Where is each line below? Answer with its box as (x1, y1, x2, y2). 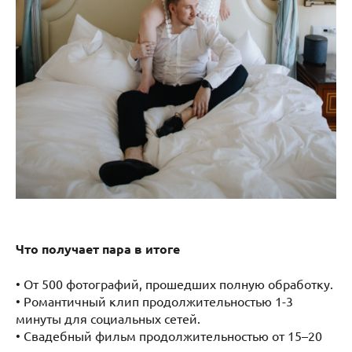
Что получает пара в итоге (16, 240, 180, 257)
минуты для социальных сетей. (16, 310, 200, 326)
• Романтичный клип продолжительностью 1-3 (16, 292, 293, 309)
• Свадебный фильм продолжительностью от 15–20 (16, 327, 322, 343)
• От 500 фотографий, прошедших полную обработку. (16, 275, 333, 291)
